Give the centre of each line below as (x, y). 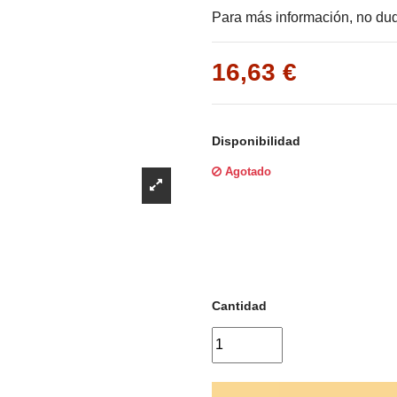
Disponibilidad (256, 141)
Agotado (246, 172)
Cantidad (239, 306)
